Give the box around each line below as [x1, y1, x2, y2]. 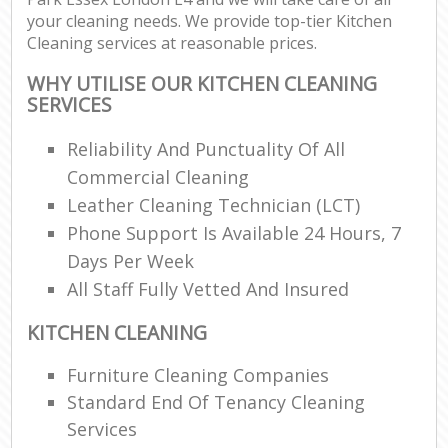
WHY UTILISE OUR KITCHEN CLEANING [27, 70, 378, 98]
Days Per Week [67, 248, 195, 273]
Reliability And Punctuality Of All [67, 136, 346, 161]
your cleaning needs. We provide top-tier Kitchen [27, 10, 393, 33]
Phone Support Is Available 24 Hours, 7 [67, 220, 402, 245]
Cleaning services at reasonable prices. [27, 32, 318, 55]
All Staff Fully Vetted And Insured [67, 276, 350, 301]
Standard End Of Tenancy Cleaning [67, 389, 366, 414]
